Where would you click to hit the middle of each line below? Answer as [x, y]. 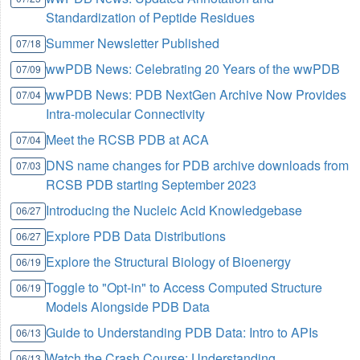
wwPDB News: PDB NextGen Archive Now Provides [196, 95]
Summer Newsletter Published [133, 43]
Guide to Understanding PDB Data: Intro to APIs [182, 333]
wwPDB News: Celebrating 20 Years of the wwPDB [193, 69]
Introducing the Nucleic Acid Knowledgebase [174, 211]
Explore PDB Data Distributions [136, 236]
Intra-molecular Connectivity [126, 114]
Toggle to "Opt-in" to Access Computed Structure [184, 288]
